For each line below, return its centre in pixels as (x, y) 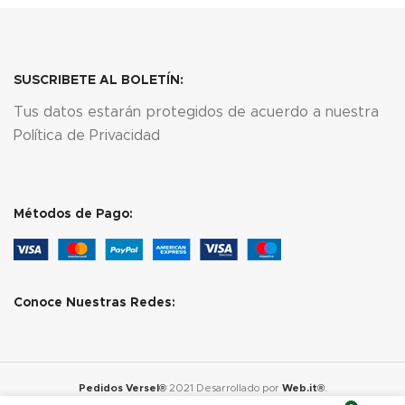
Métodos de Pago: (73, 214)
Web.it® (303, 388)
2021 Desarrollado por (225, 388)
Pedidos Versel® (122, 388)
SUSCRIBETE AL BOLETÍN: (99, 80)
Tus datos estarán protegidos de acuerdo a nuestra (196, 112)
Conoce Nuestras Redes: (94, 302)
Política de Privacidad (87, 135)
